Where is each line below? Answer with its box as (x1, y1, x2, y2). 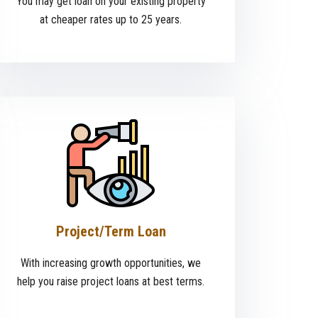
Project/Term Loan (55, 223, 166, 241)
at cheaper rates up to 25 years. (40, 13, 182, 27)
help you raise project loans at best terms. (17, 275, 204, 289)
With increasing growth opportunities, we (21, 256, 201, 270)
